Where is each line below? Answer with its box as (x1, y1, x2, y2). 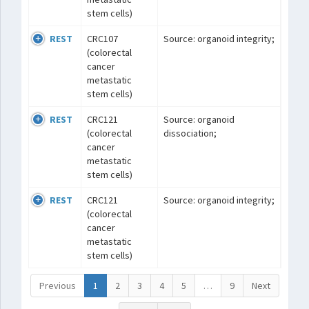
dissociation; (163, 127, 217, 139)
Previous (39, 279, 76, 292)
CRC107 (87, 32, 118, 45)
